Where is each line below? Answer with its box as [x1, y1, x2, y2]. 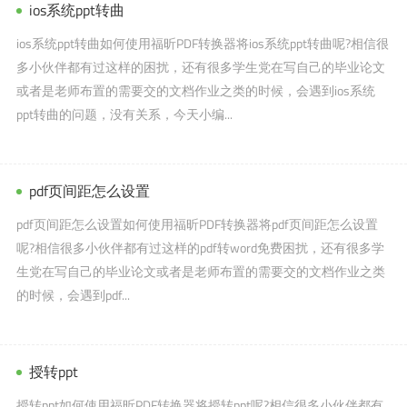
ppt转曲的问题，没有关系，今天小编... [15, 104, 233, 124]
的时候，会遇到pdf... [15, 284, 130, 304]
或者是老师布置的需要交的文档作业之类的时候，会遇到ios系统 [15, 80, 375, 100]
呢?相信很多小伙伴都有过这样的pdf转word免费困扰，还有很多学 [15, 237, 384, 257]
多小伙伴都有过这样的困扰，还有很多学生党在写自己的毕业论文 [15, 56, 385, 76]
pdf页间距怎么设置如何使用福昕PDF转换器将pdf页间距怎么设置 [15, 213, 378, 233]
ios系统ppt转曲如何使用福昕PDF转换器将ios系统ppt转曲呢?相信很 [15, 33, 389, 53]
